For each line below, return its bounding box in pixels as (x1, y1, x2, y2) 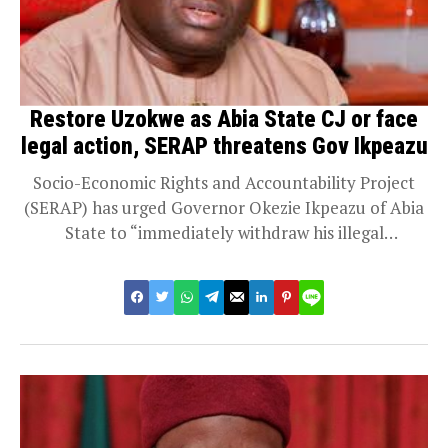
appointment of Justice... (130, 245, 318, 269)
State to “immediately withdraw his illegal (64, 220, 384, 244)
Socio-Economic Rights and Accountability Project (33, 170, 415, 194)
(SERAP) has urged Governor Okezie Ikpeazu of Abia (24, 195, 424, 219)
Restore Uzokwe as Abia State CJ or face (30, 105, 418, 133)
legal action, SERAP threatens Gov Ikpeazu (20, 132, 428, 160)
